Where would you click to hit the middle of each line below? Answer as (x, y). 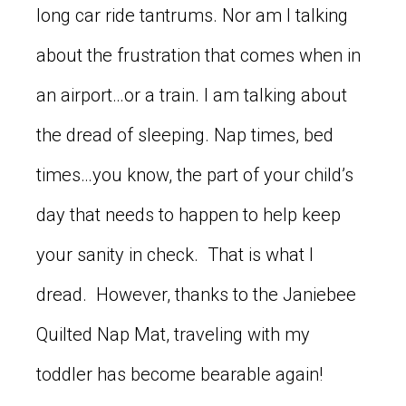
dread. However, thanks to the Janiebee (196, 294)
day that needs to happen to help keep (188, 214)
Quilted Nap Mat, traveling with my (173, 334)
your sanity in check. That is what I (175, 254)
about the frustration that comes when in (198, 55)
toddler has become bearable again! (179, 374)
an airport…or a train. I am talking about (192, 95)
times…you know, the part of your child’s (195, 174)
